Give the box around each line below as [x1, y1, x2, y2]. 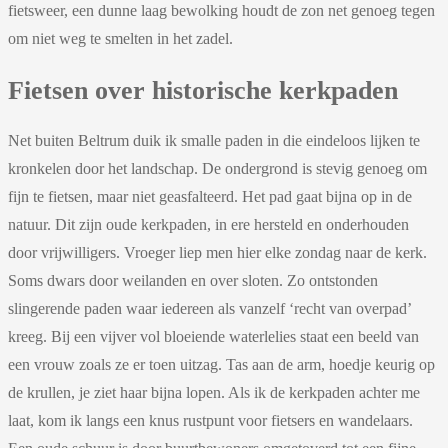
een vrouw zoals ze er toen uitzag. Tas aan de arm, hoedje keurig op [8, 355, 435, 373]
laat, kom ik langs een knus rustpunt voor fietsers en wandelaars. [8, 411, 413, 429]
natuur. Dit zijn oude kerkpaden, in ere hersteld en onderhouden [8, 215, 409, 233]
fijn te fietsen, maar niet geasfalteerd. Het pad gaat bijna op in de [8, 187, 412, 205]
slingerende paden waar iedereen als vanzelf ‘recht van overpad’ [8, 299, 411, 317]
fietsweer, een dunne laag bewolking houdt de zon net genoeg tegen [8, 2, 435, 20]
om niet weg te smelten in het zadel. [8, 30, 233, 48]
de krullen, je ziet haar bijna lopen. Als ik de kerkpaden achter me [8, 383, 420, 401]
